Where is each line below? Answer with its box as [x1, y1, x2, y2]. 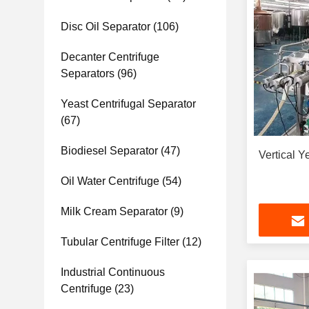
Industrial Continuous [61, 266, 165, 278]
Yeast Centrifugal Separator [61, 98, 196, 110]
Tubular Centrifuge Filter [61, 236, 179, 248]
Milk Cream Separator [61, 206, 168, 217]
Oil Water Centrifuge [61, 175, 159, 187]
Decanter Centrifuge [61, 51, 159, 63]
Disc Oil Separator [61, 21, 150, 32]
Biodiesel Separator [61, 145, 158, 157]
